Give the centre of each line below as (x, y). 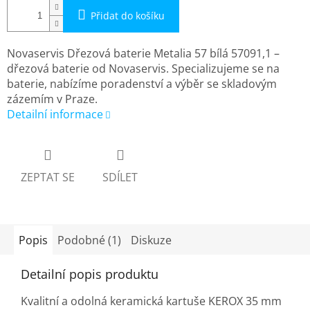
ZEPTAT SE (48, 177)
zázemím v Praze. (52, 99)
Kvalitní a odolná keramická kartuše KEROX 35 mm (151, 301)
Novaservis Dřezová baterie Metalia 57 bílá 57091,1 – (143, 54)
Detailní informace (55, 115)
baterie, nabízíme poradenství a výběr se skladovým (142, 84)
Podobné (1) (89, 240)
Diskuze (151, 240)
